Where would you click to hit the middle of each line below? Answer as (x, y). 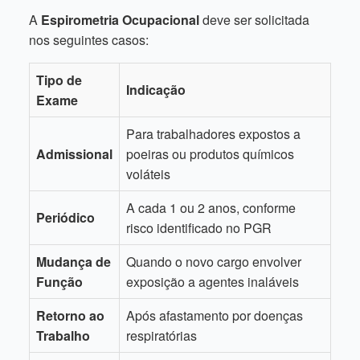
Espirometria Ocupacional (120, 20)
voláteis (148, 174)
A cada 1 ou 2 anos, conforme (211, 208)
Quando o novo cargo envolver (214, 262)
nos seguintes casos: (89, 40)
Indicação (156, 90)
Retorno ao (70, 315)
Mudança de (74, 262)
